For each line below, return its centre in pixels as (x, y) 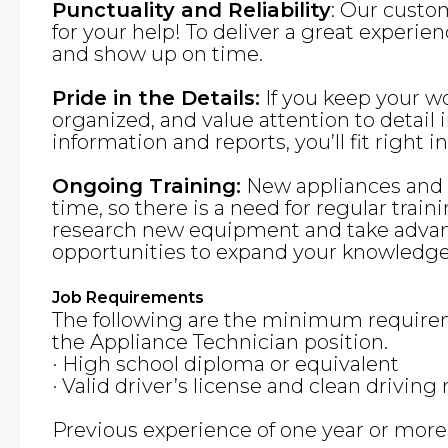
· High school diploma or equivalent (225, 364)
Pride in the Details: (156, 98)
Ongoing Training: (146, 186)
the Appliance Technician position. (220, 342)
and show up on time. (157, 54)
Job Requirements (128, 297)
